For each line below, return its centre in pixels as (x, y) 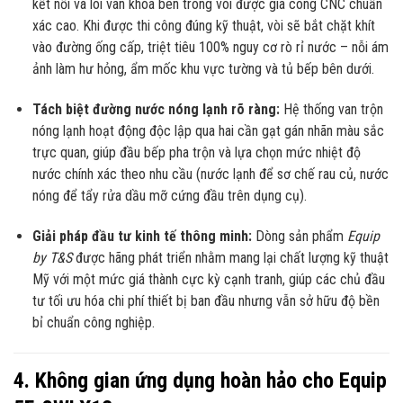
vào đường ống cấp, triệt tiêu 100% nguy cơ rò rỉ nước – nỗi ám (210, 48)
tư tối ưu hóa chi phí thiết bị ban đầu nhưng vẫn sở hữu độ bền (206, 300)
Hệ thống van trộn (331, 110)
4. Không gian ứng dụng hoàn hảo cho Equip (200, 380)
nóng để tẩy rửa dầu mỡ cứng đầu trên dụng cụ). (169, 196)
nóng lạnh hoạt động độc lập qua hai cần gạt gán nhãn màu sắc (208, 131)
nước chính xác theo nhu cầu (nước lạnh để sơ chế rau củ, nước (210, 175)
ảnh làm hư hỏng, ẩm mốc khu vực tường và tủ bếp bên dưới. (203, 69)
